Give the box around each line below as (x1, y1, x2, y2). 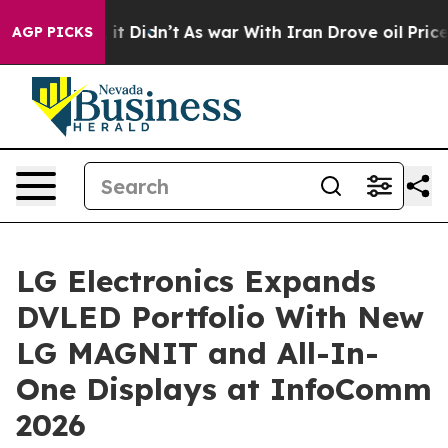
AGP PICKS (12, 23, 93, 41)
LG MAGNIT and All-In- (16, 334, 379, 372)
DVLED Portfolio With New (16, 298, 424, 336)
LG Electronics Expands (16, 262, 376, 300)
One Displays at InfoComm (16, 370, 432, 408)
